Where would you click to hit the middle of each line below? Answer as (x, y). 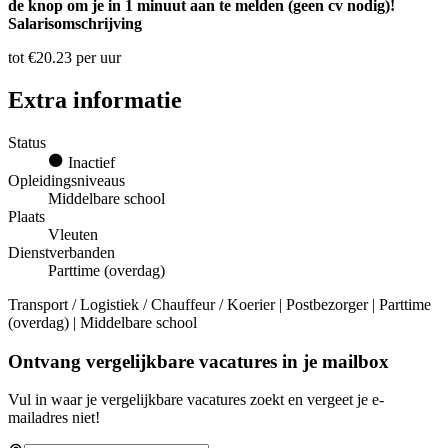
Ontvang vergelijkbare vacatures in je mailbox (198, 361)
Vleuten (73, 234)
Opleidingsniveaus (66, 180)
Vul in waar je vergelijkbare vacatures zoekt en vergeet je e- (196, 400)
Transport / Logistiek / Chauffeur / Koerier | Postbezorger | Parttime (219, 304)
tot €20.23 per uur (64, 57)
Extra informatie (95, 99)
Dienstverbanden (61, 252)
